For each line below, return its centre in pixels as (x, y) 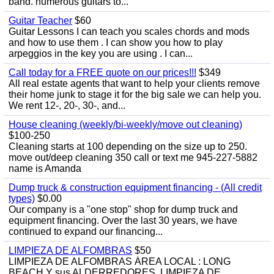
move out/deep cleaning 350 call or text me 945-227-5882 (133, 157)
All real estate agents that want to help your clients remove (134, 83)
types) (22, 198)
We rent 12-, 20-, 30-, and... (67, 106)
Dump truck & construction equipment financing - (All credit (135, 187)
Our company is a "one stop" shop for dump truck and (123, 209)
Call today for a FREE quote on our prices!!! (102, 72)
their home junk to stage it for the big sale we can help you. (135, 94)
